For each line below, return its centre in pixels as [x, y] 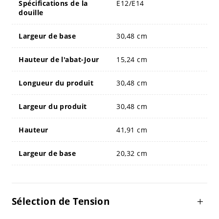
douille [31, 12]
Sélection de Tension [61, 201]
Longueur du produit [56, 83]
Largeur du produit [53, 106]
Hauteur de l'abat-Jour [59, 59]
